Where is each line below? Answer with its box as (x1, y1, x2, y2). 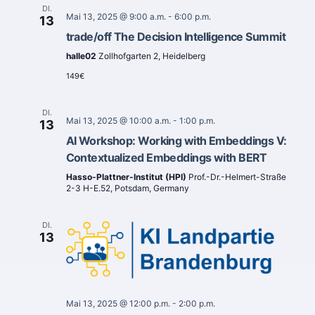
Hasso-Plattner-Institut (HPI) (65, 172, 188, 183)
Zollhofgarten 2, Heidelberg (98, 51, 205, 62)
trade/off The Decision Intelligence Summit (65, 30, 285, 44)
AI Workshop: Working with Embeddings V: (65, 134, 287, 148)
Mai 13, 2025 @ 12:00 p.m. (65, 298, 170, 309)
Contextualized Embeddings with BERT (65, 150, 267, 165)
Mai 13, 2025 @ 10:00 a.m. (65, 115, 171, 127)
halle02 (65, 51, 98, 62)
